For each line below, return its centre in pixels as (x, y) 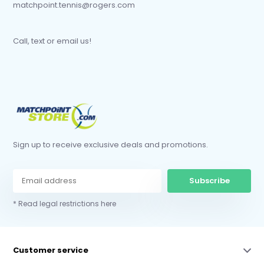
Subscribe (209, 180)
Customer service (51, 250)
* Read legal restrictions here (65, 203)
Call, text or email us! (52, 41)
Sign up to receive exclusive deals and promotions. (111, 144)
